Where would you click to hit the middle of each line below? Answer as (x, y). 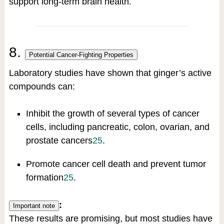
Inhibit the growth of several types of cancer (112, 114)
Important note (34, 206)
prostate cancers (59, 141)
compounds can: (42, 87)
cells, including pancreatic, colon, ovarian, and (117, 127)
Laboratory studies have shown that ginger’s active (110, 73)
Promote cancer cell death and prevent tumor (116, 164)
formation (44, 178)
